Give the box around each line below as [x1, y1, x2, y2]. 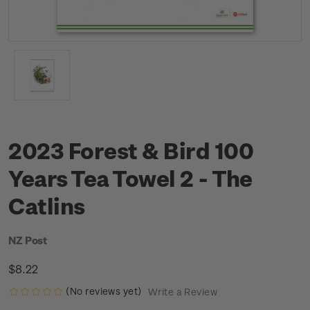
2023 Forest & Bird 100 [8, 137, 254, 163]
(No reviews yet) [66, 285, 142, 297]
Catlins [8, 192, 85, 219]
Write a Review [147, 286, 217, 298]
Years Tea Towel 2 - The [8, 165, 253, 191]
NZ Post [8, 234, 48, 246]
